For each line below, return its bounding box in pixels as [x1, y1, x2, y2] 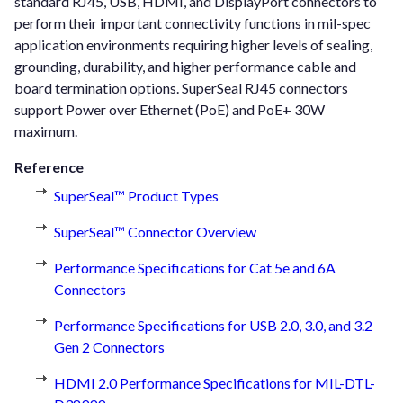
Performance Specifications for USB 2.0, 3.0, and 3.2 [54, 317, 372, 335]
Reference [14, 158, 84, 176]
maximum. [14, 122, 77, 140]
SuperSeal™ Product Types [54, 187, 219, 205]
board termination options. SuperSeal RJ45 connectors [14, 79, 348, 97]
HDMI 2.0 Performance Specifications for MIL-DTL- [54, 374, 375, 392]
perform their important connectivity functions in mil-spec [14, 14, 371, 32]
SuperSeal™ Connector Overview [54, 223, 256, 241]
